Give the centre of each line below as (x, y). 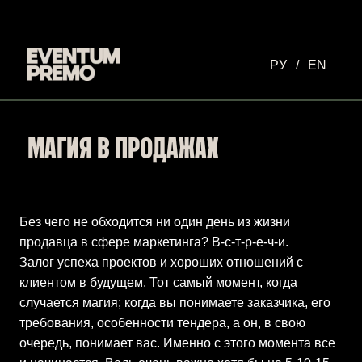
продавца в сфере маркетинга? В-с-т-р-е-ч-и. (154, 242)
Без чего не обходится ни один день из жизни (155, 222)
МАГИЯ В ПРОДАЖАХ (123, 150)
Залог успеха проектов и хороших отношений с (161, 262)
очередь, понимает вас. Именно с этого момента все (177, 343)
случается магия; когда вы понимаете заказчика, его (175, 303)
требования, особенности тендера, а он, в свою (162, 323)
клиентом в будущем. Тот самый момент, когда (158, 282)
